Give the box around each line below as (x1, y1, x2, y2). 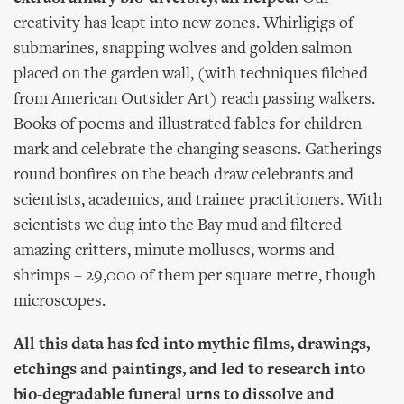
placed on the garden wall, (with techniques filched (14, 66, 368, 83)
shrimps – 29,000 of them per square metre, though (14, 268, 376, 285)
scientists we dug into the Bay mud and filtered (14, 217, 342, 234)
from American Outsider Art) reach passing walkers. (14, 91, 375, 108)
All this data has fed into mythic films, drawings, (14, 336, 370, 353)
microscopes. (14, 293, 106, 310)
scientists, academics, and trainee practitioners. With (14, 192, 382, 209)
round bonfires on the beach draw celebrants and (14, 167, 353, 184)
